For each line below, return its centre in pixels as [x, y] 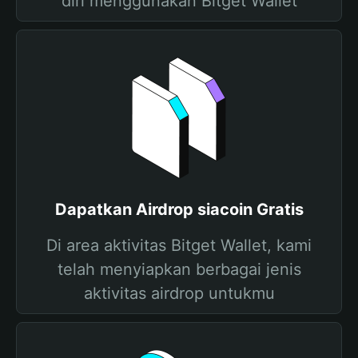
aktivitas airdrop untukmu [179, 293]
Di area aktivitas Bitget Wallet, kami [179, 245]
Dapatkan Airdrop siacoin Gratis [179, 209]
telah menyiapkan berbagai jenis [179, 269]
